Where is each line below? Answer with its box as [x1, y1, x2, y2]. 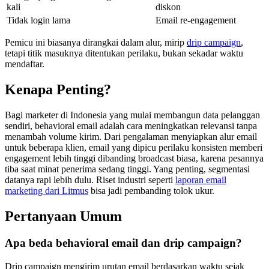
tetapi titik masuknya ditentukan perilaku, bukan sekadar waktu [5, 48, 243, 59]
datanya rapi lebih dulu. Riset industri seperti [5, 175, 175, 186]
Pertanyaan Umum [5, 208, 122, 225]
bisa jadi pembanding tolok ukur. [88, 186, 214, 196]
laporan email [175, 175, 226, 186]
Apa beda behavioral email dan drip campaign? [5, 237, 242, 250]
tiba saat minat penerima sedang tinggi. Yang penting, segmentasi [5, 164, 250, 175]
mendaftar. [5, 59, 44, 70]
